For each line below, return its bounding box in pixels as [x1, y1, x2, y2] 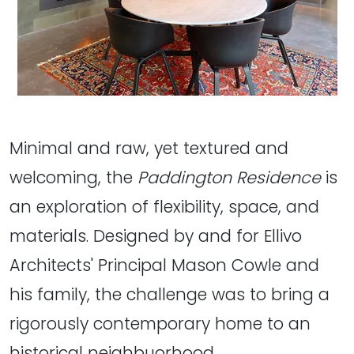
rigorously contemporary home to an [9, 311, 311, 335]
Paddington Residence [137, 165, 321, 189]
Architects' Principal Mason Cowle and [9, 253, 319, 277]
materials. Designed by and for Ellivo [9, 224, 302, 247]
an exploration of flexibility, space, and [9, 194, 319, 218]
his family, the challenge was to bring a [9, 282, 330, 306]
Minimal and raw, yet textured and [9, 136, 288, 160]
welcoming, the [9, 165, 137, 189]
